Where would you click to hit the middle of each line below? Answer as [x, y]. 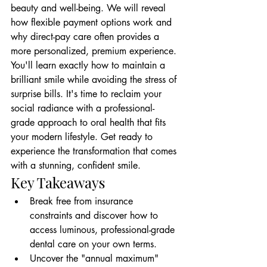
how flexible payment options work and [93, 22]
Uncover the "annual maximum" [96, 258]
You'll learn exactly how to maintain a [89, 65]
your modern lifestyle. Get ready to [83, 137]
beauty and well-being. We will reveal [90, 8]
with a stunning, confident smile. [76, 165]
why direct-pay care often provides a [86, 37]
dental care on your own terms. [93, 244]
